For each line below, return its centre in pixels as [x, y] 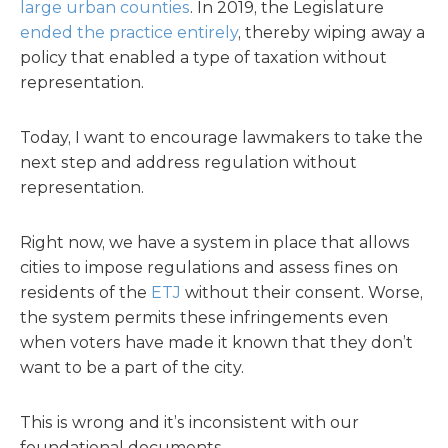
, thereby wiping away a [331, 32]
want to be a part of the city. [132, 367]
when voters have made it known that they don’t [216, 342]
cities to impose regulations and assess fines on [209, 267]
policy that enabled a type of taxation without [203, 57]
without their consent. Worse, [302, 292]
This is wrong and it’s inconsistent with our [189, 422]
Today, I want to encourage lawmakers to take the [221, 137]
